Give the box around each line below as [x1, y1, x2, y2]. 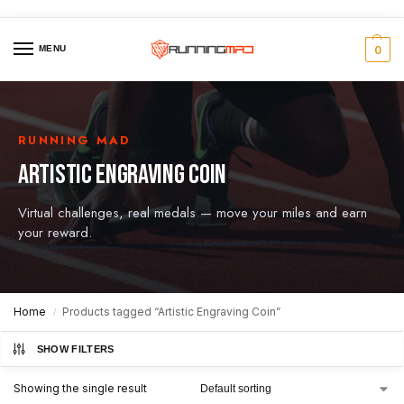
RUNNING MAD [18, 132, 132, 150]
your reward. [18, 223, 92, 243]
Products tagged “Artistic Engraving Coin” [62, 305, 281, 319]
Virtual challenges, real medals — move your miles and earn [18, 203, 367, 224]
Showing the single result [14, 381, 147, 396]
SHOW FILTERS [36, 344, 115, 355]
